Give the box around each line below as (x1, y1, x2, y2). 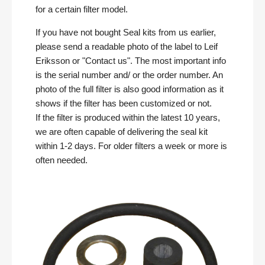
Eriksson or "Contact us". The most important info (35, 56, 226, 66)
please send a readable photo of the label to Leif (35, 41, 218, 51)
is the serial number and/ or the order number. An (35, 70, 223, 80)
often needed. (35, 155, 88, 165)
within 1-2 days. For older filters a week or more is (35, 141, 227, 151)
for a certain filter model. (35, 4, 128, 14)
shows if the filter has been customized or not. (35, 98, 216, 108)
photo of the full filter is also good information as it (35, 84, 224, 94)
